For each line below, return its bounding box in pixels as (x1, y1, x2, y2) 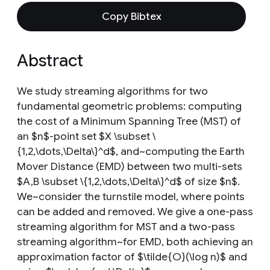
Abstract (17, 50, 83, 71)
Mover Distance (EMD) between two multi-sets (17, 160, 242, 173)
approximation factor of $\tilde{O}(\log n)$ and (17, 250, 247, 263)
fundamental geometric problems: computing (17, 99, 242, 113)
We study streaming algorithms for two (17, 84, 208, 98)
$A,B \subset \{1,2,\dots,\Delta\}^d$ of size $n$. (17, 175, 240, 188)
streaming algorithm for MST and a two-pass (17, 220, 235, 233)
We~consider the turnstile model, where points (17, 190, 245, 203)
